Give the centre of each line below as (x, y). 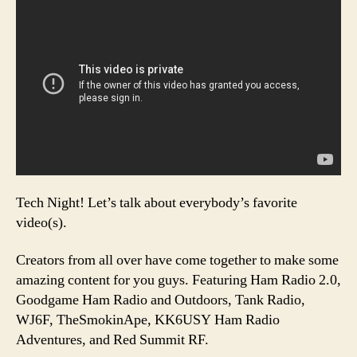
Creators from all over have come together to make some (177, 261)
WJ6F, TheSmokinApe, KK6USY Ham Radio (148, 320)
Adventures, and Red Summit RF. (112, 340)
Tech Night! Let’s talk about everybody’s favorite (157, 202)
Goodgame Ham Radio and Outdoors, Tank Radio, (161, 300)
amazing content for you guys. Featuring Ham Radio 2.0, (178, 280)
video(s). (41, 222)
